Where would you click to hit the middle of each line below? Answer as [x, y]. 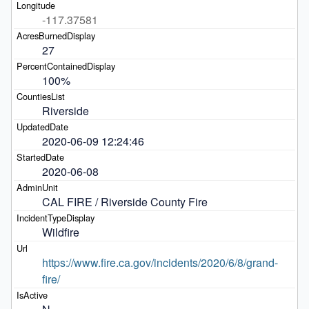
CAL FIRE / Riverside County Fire [126, 201]
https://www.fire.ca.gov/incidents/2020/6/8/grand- [160, 262]
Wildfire [60, 232]
